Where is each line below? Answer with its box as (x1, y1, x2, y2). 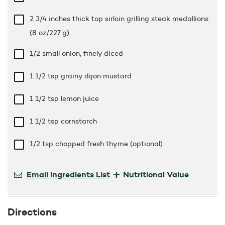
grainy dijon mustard (61, 71, 132, 80)
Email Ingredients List (25, 169, 110, 180)
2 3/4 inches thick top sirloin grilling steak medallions (30, 14, 208, 23)
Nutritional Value (123, 169, 189, 180)
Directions (8, 205, 57, 218)
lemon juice (61, 93, 99, 103)
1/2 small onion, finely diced (30, 48, 123, 58)
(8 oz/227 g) (30, 28, 69, 37)
